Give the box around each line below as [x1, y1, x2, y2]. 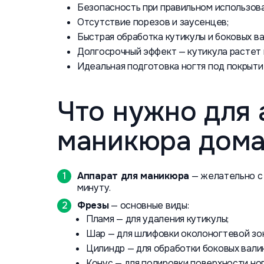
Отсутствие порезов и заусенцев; [77, 16, 229, 28]
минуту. [77, 181, 111, 194]
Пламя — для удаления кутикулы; [86, 213, 229, 225]
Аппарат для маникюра [77, 170, 189, 182]
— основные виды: [108, 199, 189, 212]
